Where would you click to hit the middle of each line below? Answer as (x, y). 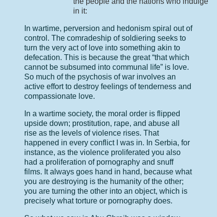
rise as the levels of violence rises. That (92, 133)
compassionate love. (60, 96)
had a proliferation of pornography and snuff (99, 162)
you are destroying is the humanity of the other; (104, 181)
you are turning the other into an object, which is (106, 191)
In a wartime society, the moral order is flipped (102, 113)
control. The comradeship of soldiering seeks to (105, 38)
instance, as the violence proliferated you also (102, 152)
